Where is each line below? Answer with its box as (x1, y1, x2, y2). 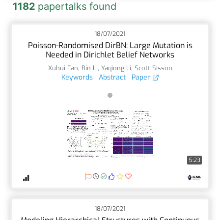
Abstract (98, 72, 126, 82)
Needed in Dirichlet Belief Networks (46, 49, 174, 60)
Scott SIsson (134, 63, 172, 72)
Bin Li (81, 63, 98, 72)
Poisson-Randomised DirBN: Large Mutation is (27, 40, 192, 51)
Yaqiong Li (101, 63, 131, 72)
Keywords (61, 72, 93, 82)
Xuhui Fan (48, 63, 78, 72)
